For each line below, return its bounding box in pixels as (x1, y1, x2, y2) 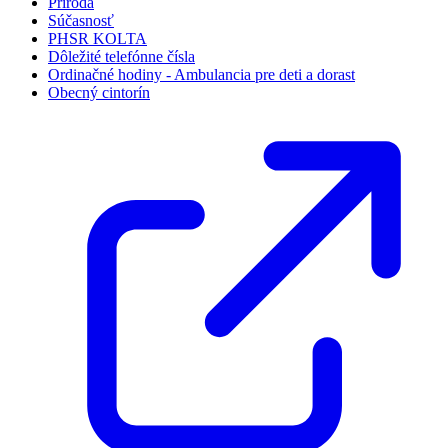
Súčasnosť (48, 12, 114, 30)
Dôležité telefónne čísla (48, 48, 195, 66)
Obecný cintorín (48, 84, 150, 102)
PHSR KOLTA (48, 30, 147, 48)
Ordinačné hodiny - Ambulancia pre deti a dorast (48, 66, 355, 84)
